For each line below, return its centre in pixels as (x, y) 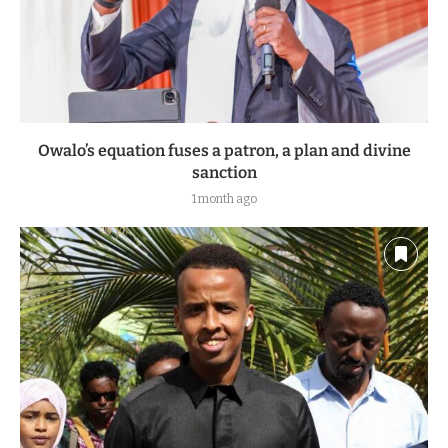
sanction (224, 172)
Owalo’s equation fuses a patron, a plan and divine (224, 150)
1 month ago (224, 198)
